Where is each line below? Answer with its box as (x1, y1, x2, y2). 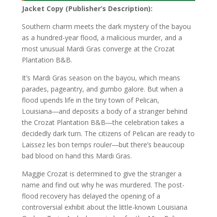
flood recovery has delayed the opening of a (21, 191, 160, 201)
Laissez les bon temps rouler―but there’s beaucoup (21, 140, 185, 149)
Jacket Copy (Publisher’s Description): (21, 4, 153, 13)
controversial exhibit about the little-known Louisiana (21, 202, 187, 212)
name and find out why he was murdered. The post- (21, 180, 185, 189)
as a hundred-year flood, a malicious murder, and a (21, 33, 182, 42)
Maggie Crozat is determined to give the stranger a (21, 169, 182, 178)
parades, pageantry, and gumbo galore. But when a (21, 84, 183, 93)
